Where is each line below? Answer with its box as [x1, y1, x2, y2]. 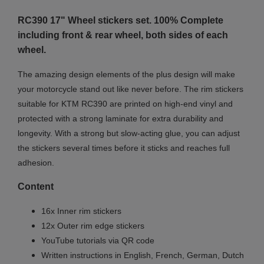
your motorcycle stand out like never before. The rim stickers [18, 84, 243, 94]
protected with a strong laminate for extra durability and [18, 114, 223, 124]
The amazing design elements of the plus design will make [18, 70, 235, 80]
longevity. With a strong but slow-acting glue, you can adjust [18, 128, 240, 138]
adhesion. [18, 158, 54, 168]
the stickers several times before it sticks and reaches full [18, 143, 230, 153]
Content [18, 181, 54, 192]
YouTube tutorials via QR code [41, 236, 154, 246]
